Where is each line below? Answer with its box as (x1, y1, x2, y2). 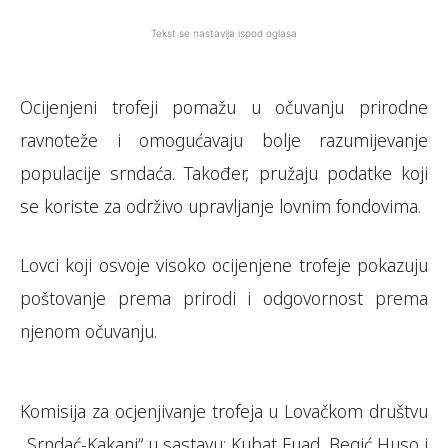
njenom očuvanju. (20, 319, 157, 343)
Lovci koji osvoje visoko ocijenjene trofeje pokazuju (20, 253, 428, 277)
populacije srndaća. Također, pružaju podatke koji (20, 161, 428, 185)
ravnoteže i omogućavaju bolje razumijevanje (20, 128, 428, 152)
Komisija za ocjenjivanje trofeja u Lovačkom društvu (20, 399, 428, 423)
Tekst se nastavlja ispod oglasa (151, 27, 297, 39)
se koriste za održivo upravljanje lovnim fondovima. (20, 194, 421, 218)
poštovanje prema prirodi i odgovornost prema (20, 286, 428, 310)
